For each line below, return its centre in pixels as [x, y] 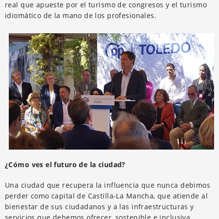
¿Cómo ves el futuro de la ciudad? [65, 164]
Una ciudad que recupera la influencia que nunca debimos [108, 185]
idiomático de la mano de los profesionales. [81, 15]
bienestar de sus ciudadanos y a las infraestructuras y [99, 206]
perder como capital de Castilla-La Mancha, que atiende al [106, 196]
